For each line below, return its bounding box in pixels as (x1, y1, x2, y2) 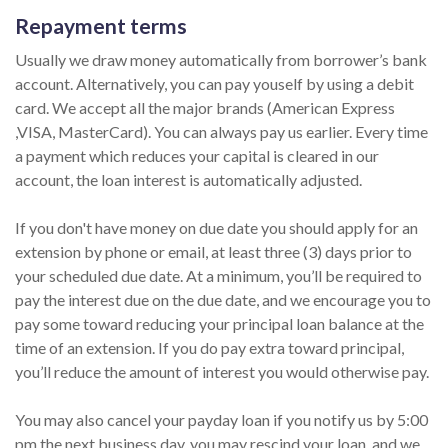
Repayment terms (15, 13, 187, 38)
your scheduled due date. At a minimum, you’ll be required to (15, 266, 422, 285)
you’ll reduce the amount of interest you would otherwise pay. (15, 362, 429, 381)
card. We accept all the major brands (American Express (15, 98, 395, 117)
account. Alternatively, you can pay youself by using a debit (15, 74, 414, 93)
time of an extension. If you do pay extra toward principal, (15, 338, 404, 357)
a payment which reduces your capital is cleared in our (15, 146, 379, 165)
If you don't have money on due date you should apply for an (15, 218, 418, 237)
